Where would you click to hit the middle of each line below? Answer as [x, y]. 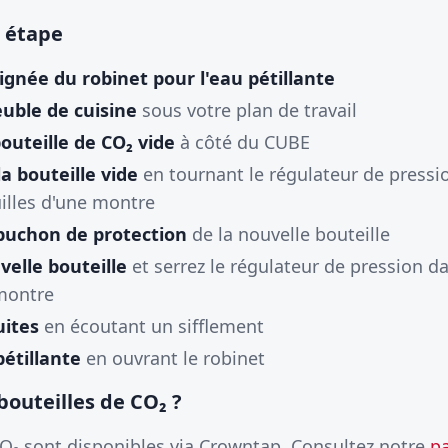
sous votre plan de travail [247, 110]
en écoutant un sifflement [151, 326]
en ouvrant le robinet [173, 358]
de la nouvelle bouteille [288, 234]
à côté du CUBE [242, 142]
